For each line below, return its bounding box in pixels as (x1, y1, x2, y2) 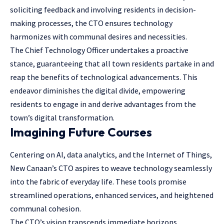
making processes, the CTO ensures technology (10, 18, 172, 28)
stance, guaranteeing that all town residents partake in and (10, 58, 214, 69)
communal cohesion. (10, 203, 81, 214)
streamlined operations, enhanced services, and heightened (10, 190, 213, 200)
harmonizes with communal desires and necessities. (10, 31, 187, 42)
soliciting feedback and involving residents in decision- (10, 4, 196, 15)
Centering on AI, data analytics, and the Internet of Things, (10, 149, 212, 160)
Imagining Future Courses (10, 124, 152, 140)
